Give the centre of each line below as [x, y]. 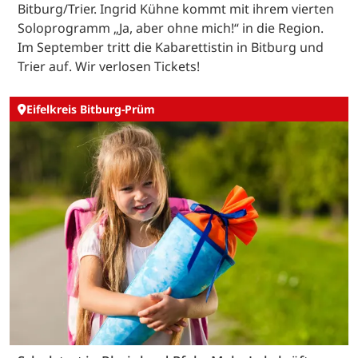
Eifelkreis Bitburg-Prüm [91, 109]
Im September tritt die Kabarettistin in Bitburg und [171, 47]
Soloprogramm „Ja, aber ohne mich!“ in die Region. [171, 28]
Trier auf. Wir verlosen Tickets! [109, 66]
